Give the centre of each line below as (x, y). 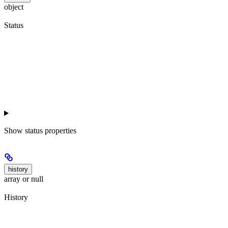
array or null (24, 179)
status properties (51, 130)
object (14, 7)
